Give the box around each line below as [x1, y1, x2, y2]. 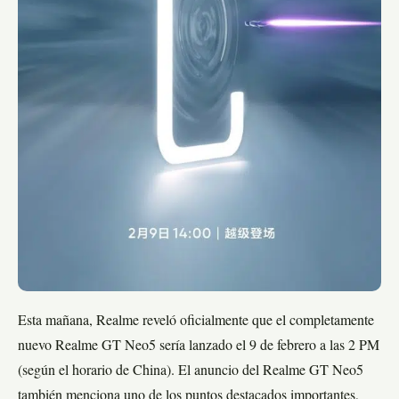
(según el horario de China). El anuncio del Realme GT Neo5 [18, 363, 363, 379]
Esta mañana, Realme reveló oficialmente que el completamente [18, 313, 374, 329]
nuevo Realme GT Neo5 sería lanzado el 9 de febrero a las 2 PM [18, 338, 379, 354]
